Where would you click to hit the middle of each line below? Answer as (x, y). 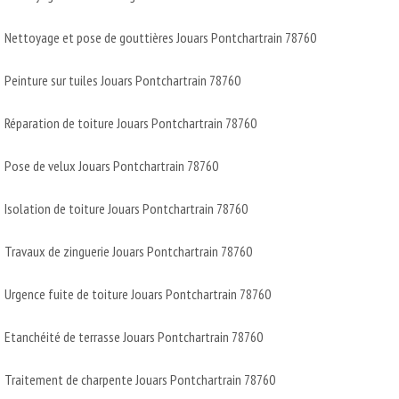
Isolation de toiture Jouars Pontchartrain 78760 (126, 208)
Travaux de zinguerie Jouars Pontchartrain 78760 (128, 251)
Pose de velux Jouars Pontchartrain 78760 (111, 165)
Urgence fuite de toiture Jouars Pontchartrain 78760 (138, 293)
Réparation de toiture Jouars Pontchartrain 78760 (130, 122)
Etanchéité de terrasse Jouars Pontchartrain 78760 (134, 336)
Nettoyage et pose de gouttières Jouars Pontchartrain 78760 (160, 37)
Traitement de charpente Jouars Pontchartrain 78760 (140, 379)
